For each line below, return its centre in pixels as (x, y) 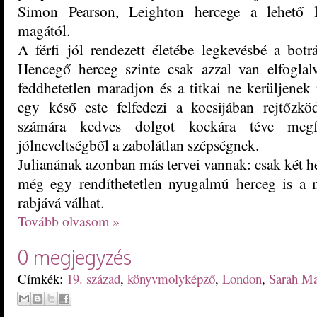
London (242, 278)
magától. (44, 30)
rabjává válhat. (61, 202)
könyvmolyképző (171, 278)
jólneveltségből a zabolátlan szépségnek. (138, 144)
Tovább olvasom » (69, 221)
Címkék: (42, 278)
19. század (93, 278)
